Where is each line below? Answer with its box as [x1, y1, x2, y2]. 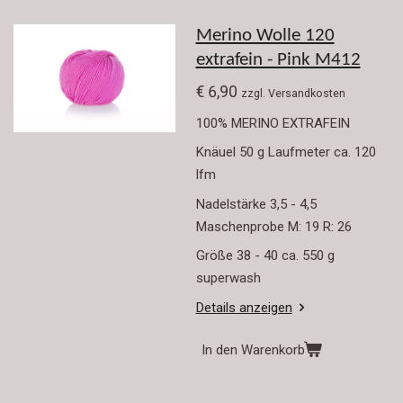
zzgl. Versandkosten [240, 86, 345, 101]
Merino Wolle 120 [195, 26, 335, 45]
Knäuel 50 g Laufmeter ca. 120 [195, 144, 376, 161]
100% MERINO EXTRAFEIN [195, 114, 350, 131]
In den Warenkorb [201, 342, 305, 359]
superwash [195, 270, 261, 287]
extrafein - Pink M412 [195, 50, 361, 69]
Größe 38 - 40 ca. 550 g [195, 247, 338, 264]
